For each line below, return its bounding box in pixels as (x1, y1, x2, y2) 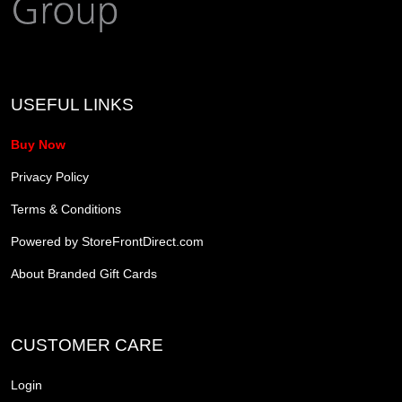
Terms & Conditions (11, 201, 121, 216)
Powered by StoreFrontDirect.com (11, 233, 204, 249)
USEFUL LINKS (11, 94, 134, 114)
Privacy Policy (11, 169, 89, 184)
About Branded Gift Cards (11, 266, 157, 281)
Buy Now (11, 136, 66, 152)
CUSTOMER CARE (11, 335, 163, 354)
